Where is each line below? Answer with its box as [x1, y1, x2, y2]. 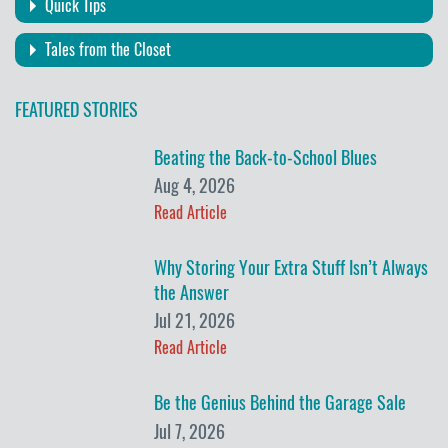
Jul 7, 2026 [154, 418, 226, 444]
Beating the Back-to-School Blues [154, 144, 378, 170]
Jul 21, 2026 [154, 308, 236, 334]
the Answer [154, 279, 230, 305]
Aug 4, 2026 [154, 172, 236, 198]
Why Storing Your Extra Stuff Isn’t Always [154, 254, 429, 280]
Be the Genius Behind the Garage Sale [154, 390, 407, 416]
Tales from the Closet [45, 38, 171, 60]
